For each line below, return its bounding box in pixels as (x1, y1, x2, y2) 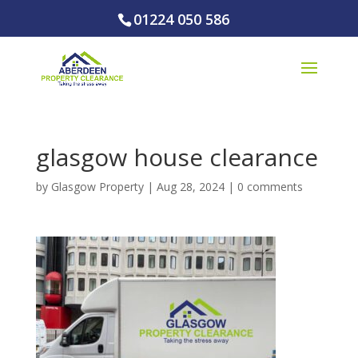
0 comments (237, 179, 303, 194)
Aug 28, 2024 (156, 179, 225, 194)
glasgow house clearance (35, 141, 318, 173)
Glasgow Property (50, 179, 144, 194)
